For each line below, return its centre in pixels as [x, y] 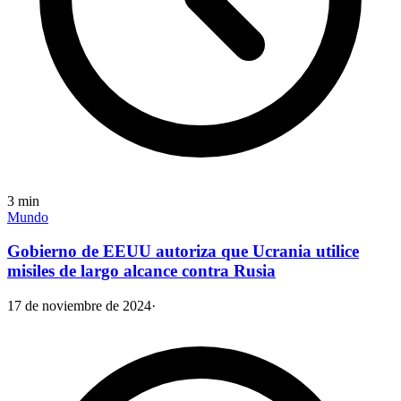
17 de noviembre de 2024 [79, 305]
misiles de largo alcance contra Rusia [141, 271]
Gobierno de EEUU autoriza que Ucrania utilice [183, 252]
